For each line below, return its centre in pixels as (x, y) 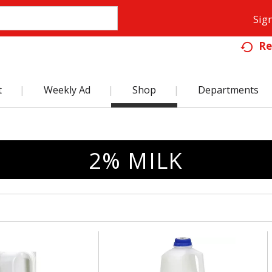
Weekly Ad (67, 90)
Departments (228, 90)
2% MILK (136, 161)
